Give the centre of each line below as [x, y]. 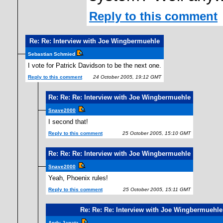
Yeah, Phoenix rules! [78, 178]
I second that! [68, 122]
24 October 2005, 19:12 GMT [125, 77]
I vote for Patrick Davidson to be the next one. [95, 65]
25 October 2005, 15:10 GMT [154, 133]
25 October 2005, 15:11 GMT [155, 189]
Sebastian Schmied [52, 54]
